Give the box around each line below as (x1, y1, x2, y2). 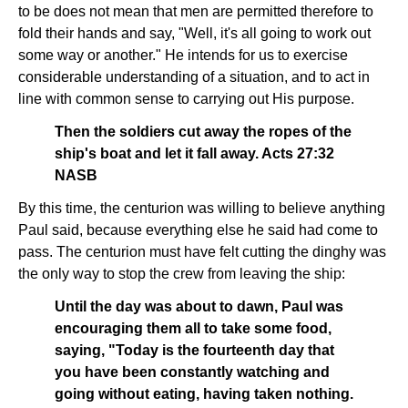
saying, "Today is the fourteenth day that (55, 342, 334, 358)
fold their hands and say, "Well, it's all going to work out (18, 25, 371, 41)
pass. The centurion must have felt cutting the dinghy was (18, 244, 386, 260)
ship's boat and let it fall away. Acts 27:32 (55, 146, 334, 161)
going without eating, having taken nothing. (55, 386, 353, 402)
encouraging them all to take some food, (55, 321, 331, 336)
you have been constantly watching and (55, 364, 330, 380)
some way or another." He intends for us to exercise (18, 47, 348, 63)
